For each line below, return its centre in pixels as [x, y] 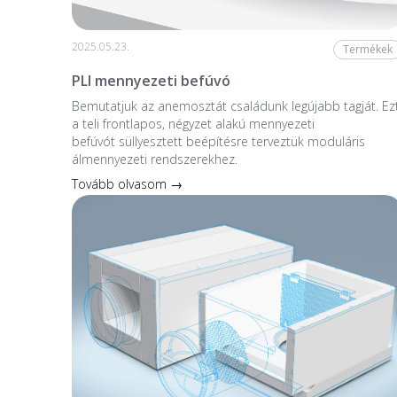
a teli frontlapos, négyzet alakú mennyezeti [193, 123]
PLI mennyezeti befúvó [151, 80]
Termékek [367, 50]
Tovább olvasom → [127, 183]
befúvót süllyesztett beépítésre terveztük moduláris [218, 141]
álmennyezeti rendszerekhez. [154, 159]
